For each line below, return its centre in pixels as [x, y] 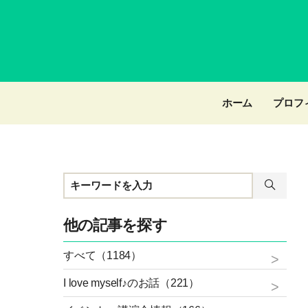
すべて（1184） [102, 255]
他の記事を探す [115, 225]
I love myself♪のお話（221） [131, 283]
